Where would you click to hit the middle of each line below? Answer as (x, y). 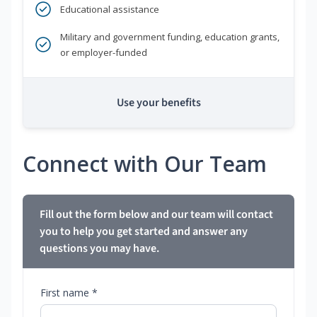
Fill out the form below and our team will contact (156, 215)
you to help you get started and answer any (144, 232)
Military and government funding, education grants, (170, 37)
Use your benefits (158, 103)
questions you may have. (99, 249)
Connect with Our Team (145, 164)
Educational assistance (110, 10)
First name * (69, 293)
